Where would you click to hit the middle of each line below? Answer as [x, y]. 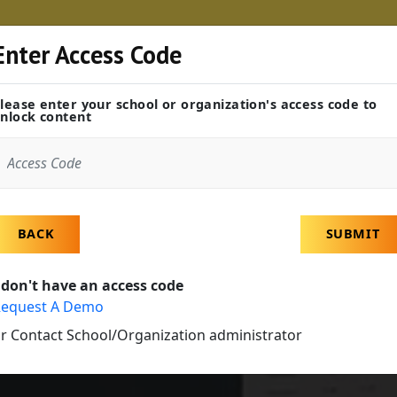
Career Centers [183, 94]
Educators [39, 94]
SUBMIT [353, 234]
